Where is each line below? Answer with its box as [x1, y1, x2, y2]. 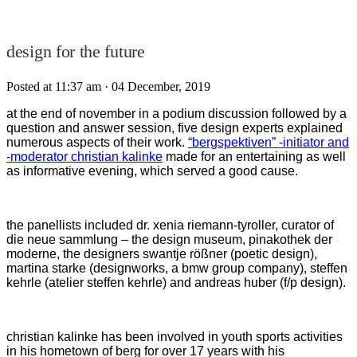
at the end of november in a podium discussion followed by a [6, 106, 347, 120]
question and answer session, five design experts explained [6, 120, 343, 135]
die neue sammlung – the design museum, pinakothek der [6, 232, 332, 246]
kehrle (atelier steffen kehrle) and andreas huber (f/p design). [6, 275, 346, 289]
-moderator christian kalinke [6, 149, 163, 163]
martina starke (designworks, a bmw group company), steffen [6, 261, 347, 275]
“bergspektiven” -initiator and [188, 135, 349, 149]
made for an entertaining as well [163, 149, 346, 163]
